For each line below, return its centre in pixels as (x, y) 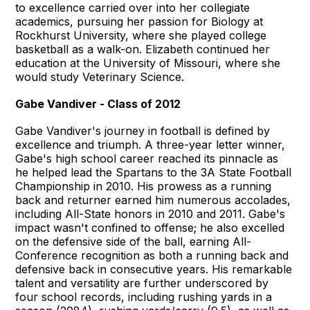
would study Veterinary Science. (100, 76)
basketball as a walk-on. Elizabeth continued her (143, 49)
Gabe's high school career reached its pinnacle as (147, 158)
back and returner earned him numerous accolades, (153, 200)
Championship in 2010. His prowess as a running (144, 186)
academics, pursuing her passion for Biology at (139, 21)
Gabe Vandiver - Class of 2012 (98, 103)
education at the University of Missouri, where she (148, 63)
